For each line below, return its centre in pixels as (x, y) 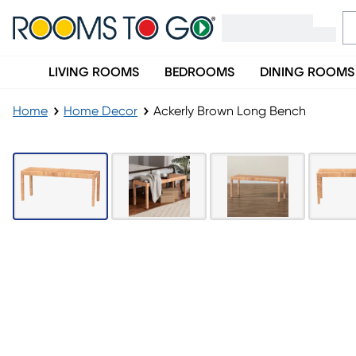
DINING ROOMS (307, 72)
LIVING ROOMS (94, 72)
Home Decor (101, 111)
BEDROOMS (199, 72)
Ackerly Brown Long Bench (230, 111)
